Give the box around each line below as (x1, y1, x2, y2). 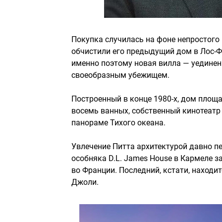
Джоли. (71, 177, 99, 187)
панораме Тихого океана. (71, 118, 166, 128)
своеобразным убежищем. (71, 70, 169, 80)
